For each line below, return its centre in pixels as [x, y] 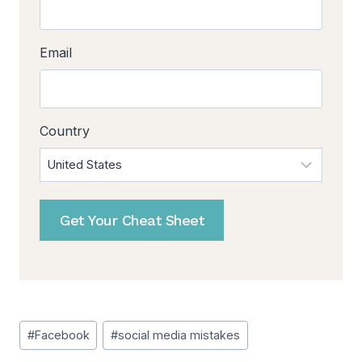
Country [65, 131]
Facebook [62, 335]
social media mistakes [179, 335]
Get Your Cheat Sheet [132, 221]
